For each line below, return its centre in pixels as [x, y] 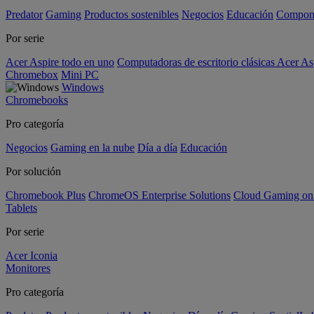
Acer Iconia [32, 255]
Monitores [28, 268]
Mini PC [80, 75]
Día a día [157, 148]
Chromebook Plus [46, 195]
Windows [83, 87]
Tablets [21, 208]
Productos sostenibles [131, 14]
